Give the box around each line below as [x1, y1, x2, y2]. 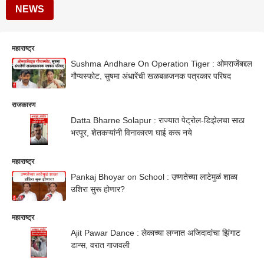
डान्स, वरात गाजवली [71, 240, 130, 250]
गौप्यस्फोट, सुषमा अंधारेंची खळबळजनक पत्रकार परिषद [71, 71, 231, 81]
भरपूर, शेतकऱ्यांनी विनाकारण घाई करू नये [71, 127, 192, 137]
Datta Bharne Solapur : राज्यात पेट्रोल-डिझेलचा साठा [71, 115, 245, 125]
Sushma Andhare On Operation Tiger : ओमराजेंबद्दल [71, 59, 252, 68]
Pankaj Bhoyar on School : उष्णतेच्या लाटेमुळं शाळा [71, 171, 237, 181]
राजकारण [12, 100, 35, 109]
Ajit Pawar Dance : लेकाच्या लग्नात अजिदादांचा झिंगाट [71, 228, 240, 238]
